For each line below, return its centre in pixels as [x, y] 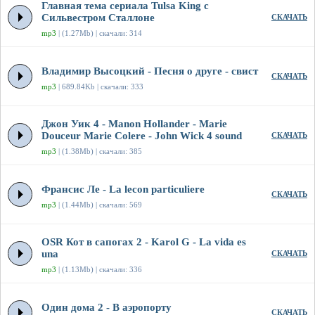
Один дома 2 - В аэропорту [107, 308]
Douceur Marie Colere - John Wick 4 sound [142, 136]
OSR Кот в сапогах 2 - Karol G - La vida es [144, 242]
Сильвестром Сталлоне [98, 18]
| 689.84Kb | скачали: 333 [100, 87]
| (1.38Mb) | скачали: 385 [99, 152]
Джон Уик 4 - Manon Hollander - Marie [134, 124]
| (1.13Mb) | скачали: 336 [99, 270]
